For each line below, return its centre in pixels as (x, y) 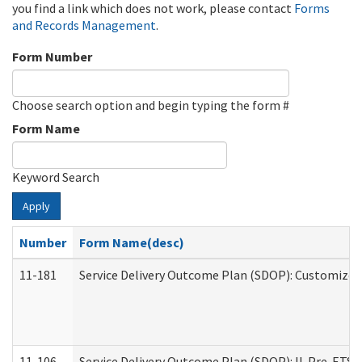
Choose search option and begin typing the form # (151, 105)
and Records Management (84, 25)
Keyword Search (56, 177)
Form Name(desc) (132, 242)
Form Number (52, 57)
